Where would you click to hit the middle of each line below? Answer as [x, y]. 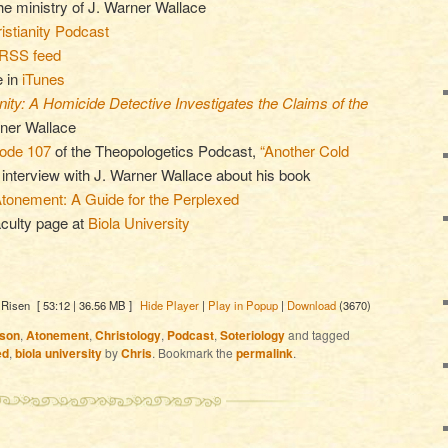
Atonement [57, 334]
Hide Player [169, 304]
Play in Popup [242, 304]
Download [311, 304]
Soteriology [252, 334]
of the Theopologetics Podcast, [155, 150]
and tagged [317, 334]
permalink [264, 352]
